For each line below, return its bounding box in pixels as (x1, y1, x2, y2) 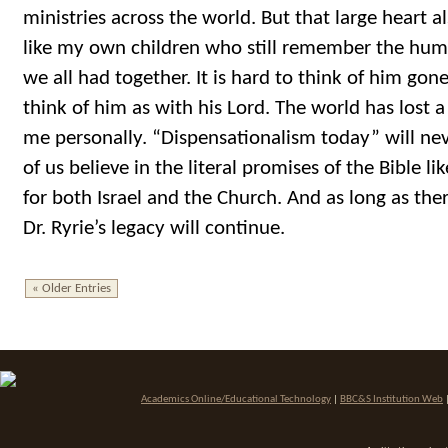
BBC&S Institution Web (340, 394, 443, 406)
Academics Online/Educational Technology (141, 394, 331, 406)
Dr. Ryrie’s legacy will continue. (23, 217, 285, 239)
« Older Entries (32, 281, 111, 295)
